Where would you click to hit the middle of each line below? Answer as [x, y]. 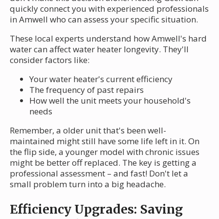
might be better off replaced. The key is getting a [103, 163]
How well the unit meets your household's [110, 101]
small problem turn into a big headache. [88, 184]
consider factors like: [50, 60]
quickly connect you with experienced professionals [109, 9]
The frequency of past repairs [87, 90]
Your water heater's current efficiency [101, 79]
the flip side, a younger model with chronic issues [105, 152]
